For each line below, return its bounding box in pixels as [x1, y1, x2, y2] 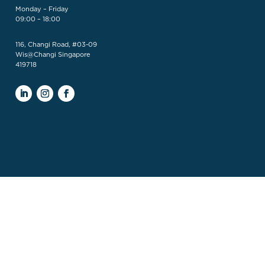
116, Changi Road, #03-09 [15, 41, 97, 48]
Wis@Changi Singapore [15, 51, 91, 58]
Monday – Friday [15, 6, 69, 12]
